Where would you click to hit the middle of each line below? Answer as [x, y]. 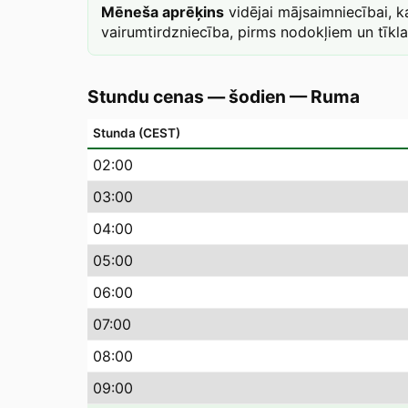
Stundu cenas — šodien [187, 97]
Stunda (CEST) [137, 133]
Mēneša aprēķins [163, 12]
